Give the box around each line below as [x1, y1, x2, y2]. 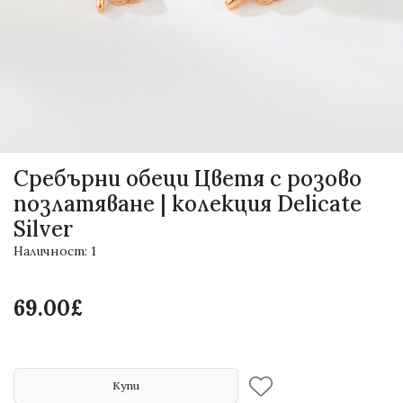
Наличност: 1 [13, 243, 96, 260]
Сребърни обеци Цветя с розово [13, 165, 362, 193]
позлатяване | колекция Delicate [13, 190, 362, 219]
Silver [13, 215, 73, 244]
